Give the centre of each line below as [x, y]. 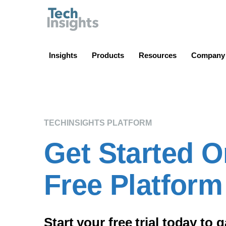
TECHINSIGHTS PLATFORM [98, 123]
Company [208, 55]
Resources [158, 55]
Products [108, 55]
